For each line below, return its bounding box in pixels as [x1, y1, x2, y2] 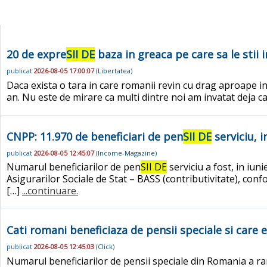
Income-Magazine [98, 148, 155, 157]
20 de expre [7, 47, 66, 61]
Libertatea [98, 66, 131, 76]
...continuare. [22, 184, 78, 198]
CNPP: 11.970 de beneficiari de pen [7, 129, 183, 144]
